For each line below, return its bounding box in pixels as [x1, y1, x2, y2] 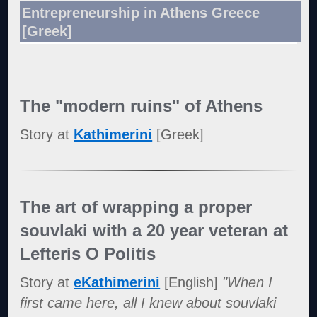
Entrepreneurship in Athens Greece [22, 5, 260, 21]
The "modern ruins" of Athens [20, 96, 263, 116]
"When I [222, 274, 273, 290]
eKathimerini [74, 274, 161, 290]
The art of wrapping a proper [20, 197, 253, 217]
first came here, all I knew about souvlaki [20, 294, 277, 311]
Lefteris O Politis [20, 243, 156, 263]
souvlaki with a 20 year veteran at [20, 220, 289, 240]
